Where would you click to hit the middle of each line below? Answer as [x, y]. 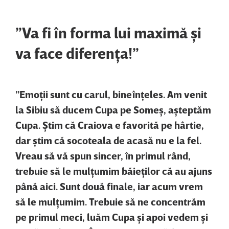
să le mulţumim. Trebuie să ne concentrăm [110, 202]
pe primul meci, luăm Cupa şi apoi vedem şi [112, 217]
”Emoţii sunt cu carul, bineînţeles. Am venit [111, 94]
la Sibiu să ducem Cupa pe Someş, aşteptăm [113, 110]
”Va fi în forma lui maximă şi [108, 33]
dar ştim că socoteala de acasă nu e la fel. [108, 140]
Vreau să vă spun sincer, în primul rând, [103, 156]
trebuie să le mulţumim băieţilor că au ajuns [114, 171]
